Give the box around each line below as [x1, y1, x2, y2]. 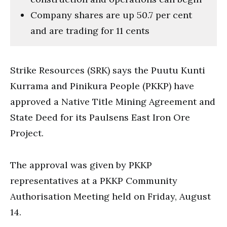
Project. [10, 127, 44, 139]
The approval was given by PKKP [10, 159, 152, 171]
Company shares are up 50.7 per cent [30, 9, 192, 21]
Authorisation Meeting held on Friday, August [10, 190, 211, 202]
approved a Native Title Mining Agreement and [10, 95, 215, 107]
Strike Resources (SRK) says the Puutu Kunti [10, 64, 205, 76]
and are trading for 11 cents [30, 24, 149, 36]
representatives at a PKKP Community [10, 174, 177, 186]
